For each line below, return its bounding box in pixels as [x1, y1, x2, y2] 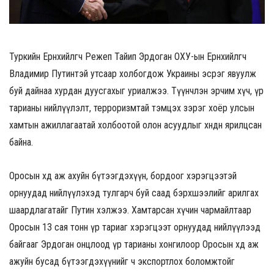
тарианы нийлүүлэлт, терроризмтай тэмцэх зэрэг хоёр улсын [9, 102, 254, 114]
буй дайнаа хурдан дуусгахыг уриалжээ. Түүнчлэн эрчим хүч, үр [9, 84, 264, 97]
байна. [9, 136, 33, 148]
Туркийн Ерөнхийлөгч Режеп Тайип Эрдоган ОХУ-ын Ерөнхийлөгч [9, 50, 246, 62]
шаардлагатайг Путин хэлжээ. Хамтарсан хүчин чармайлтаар [9, 204, 251, 217]
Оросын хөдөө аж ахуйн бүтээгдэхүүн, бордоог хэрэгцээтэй [9, 170, 237, 182]
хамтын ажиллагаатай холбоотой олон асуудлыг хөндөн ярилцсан [9, 119, 262, 131]
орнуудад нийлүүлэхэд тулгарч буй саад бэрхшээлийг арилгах [9, 187, 259, 199]
